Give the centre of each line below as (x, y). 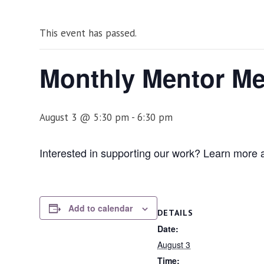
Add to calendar (101, 208)
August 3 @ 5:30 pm (85, 117)
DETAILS (176, 213)
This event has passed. (88, 33)
